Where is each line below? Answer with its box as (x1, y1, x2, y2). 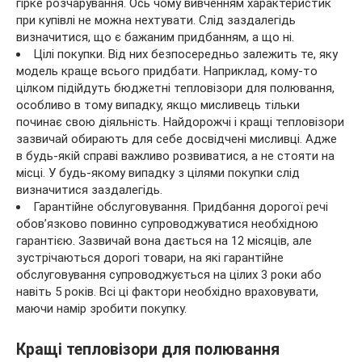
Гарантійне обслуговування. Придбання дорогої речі (33, 199, 328, 214)
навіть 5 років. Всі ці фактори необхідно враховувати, (16, 284, 318, 299)
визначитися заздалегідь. (16, 182, 162, 197)
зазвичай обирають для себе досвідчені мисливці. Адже (16, 131, 337, 146)
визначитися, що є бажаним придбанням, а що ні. (16, 29, 294, 44)
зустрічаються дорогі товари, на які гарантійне (16, 250, 284, 265)
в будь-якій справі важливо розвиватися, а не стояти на (16, 148, 335, 163)
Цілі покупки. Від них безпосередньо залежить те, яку (33, 46, 338, 61)
